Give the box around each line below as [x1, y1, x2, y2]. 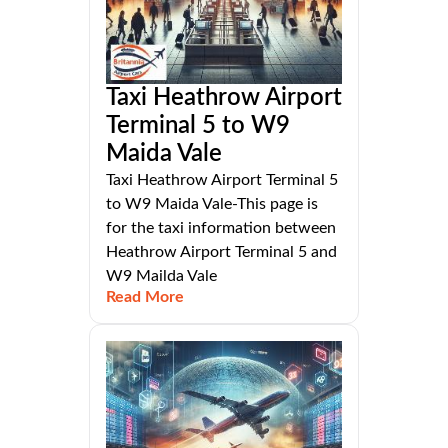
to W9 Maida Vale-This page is [106, 196, 318, 213]
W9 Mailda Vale [106, 268, 217, 285]
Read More [106, 289, 184, 306]
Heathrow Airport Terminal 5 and [106, 244, 337, 261]
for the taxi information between [106, 220, 336, 237]
